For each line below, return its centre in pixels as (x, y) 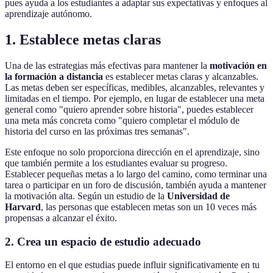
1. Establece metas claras (83, 40)
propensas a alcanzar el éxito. (61, 218)
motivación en (238, 66)
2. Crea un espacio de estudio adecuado (103, 241)
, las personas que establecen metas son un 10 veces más (149, 207)
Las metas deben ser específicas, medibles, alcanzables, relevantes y (135, 88)
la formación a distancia (54, 77)
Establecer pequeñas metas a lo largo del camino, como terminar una (136, 174)
